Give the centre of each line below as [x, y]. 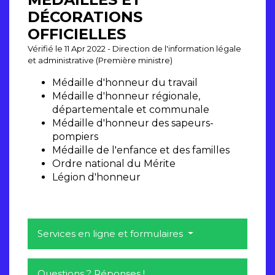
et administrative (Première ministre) [100, 60]
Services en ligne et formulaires [111, 234]
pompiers [75, 137]
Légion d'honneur [96, 177]
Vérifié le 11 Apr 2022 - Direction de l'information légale [134, 49]
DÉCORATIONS [85, 17]
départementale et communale [131, 110]
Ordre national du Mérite [114, 164]
